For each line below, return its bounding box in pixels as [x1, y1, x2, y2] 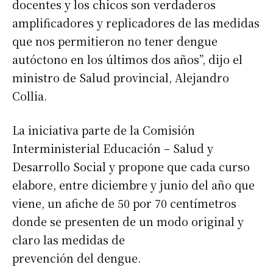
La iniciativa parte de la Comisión [12, 122, 195, 138]
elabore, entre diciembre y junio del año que [12, 177, 255, 193]
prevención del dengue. [12, 250, 141, 266]
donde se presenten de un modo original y [12, 213, 244, 230]
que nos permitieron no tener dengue [12, 33, 218, 49]
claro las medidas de [12, 232, 125, 248]
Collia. [12, 88, 47, 104]
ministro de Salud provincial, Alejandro [12, 69, 229, 86]
